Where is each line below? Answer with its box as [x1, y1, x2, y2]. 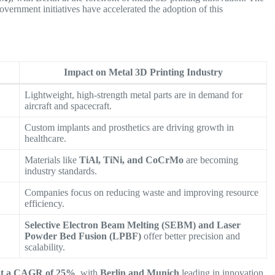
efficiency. [25, 198, 65, 209]
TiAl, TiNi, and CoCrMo [79, 155, 184, 166]
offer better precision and [141, 231, 241, 242]
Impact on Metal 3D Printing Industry [63, 67, 223, 78]
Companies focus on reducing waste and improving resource [25, 187, 259, 198]
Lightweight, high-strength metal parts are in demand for [25, 90, 243, 101]
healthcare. [25, 133, 67, 144]
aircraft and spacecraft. [25, 101, 112, 112]
